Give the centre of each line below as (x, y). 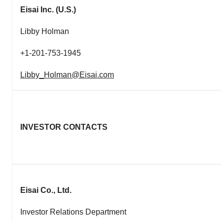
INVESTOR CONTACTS (64, 127)
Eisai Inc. (38, 9)
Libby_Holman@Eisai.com (67, 74)
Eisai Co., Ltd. (46, 190)
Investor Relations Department (73, 212)
